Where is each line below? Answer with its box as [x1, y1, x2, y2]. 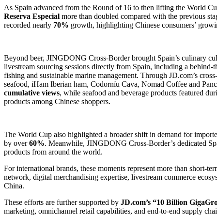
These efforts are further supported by [4, 198, 121, 206]
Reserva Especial [4, 12, 62, 20]
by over [4, 139, 29, 147]
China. [4, 181, 24, 190]
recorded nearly [4, 20, 51, 29]
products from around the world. [4, 147, 103, 156]
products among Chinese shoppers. [4, 97, 110, 106]
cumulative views [4, 88, 60, 97]
